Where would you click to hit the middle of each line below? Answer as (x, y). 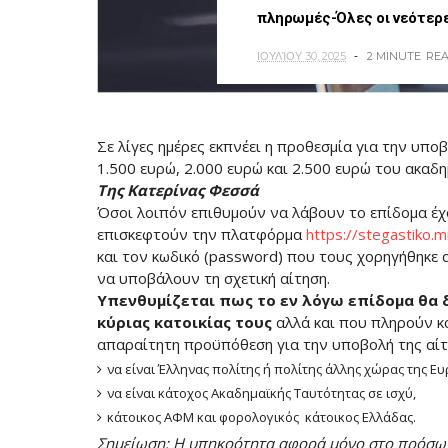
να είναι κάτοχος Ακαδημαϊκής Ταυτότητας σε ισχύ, (261, 392)
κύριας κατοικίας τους (184, 321)
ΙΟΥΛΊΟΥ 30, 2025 (301, 55)
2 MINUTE (394, 55)
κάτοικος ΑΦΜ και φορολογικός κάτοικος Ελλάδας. (261, 416)
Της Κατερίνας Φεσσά (178, 189)
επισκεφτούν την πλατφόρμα (201, 233)
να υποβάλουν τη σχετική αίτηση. (213, 277)
